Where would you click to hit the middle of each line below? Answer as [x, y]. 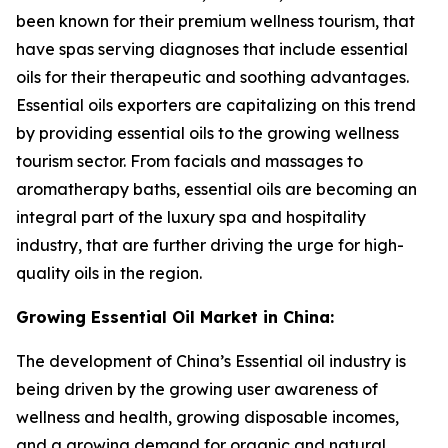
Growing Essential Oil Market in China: [175, 317]
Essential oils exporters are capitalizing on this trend [216, 105]
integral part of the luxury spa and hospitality [191, 217]
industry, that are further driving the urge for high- [210, 245]
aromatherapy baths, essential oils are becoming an [216, 189]
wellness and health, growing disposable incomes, [207, 417]
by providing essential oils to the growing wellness [207, 133]
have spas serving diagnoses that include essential [212, 49]
